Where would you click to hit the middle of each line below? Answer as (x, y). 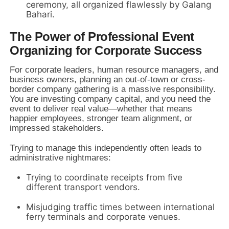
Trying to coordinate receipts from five (105, 178)
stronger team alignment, (133, 119)
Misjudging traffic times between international (121, 207)
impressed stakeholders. (57, 128)
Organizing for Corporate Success (106, 51)
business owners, (43, 80)
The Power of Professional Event (102, 37)
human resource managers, (148, 70)
